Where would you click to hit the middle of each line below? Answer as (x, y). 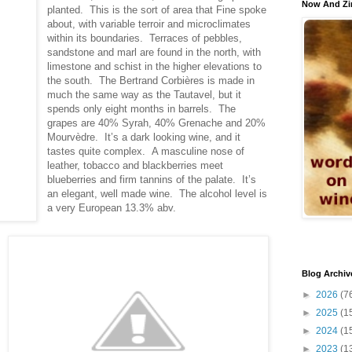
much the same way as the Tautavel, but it (145, 94)
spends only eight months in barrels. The (142, 108)
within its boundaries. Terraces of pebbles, (145, 38)
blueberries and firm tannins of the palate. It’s (152, 179)
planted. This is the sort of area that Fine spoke (157, 9)
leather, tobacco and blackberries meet (136, 165)
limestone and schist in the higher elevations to (155, 66)
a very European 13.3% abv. (112, 207)
